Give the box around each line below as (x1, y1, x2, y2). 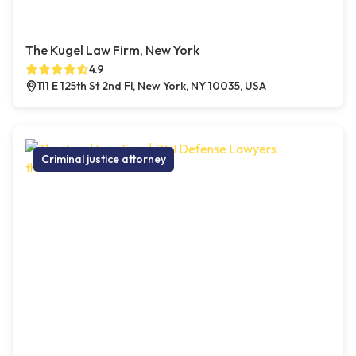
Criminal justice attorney (41, 152, 166, 167)
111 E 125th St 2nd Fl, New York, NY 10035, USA (37, 79, 266, 94)
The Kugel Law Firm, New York (25, 42, 199, 59)
